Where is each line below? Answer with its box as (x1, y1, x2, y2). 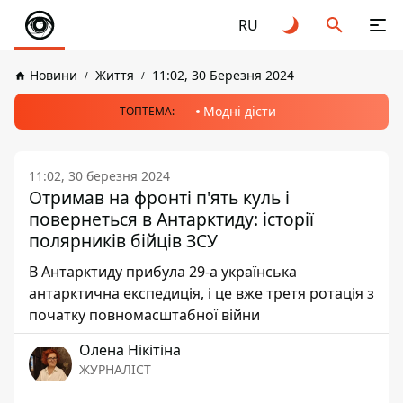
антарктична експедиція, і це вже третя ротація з (29, 283, 374, 303)
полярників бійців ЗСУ (29, 228, 218, 253)
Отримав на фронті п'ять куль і (29, 185, 290, 210)
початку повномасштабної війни (29, 305, 260, 325)
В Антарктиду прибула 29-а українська (29, 262, 297, 282)
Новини (30, 67, 77, 84)
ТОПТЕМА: (120, 103, 175, 119)
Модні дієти (203, 103, 276, 120)
